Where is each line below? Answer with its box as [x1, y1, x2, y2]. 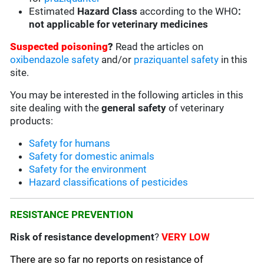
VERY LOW [161, 231, 210, 243]
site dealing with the [10, 102, 102, 114]
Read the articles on [115, 41, 204, 53]
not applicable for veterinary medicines [29, 18, 209, 31]
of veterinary [166, 102, 225, 114]
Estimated [29, 5, 75, 18]
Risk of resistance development [10, 231, 155, 243]
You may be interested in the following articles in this [10, 89, 244, 101]
